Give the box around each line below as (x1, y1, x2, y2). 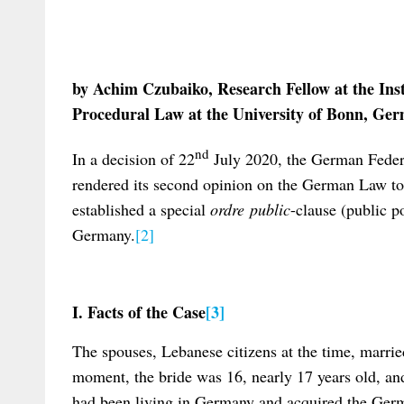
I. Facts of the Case (72, 300, 206, 325)
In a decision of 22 (72, 147, 195, 170)
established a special (72, 197, 210, 220)
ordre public (210, 197, 290, 220)
